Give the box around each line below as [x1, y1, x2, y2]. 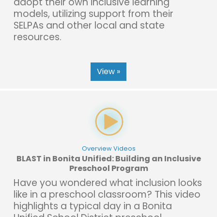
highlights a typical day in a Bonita [14, 199, 172, 213]
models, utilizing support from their [14, 7, 173, 20]
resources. [14, 30, 62, 44]
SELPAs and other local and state [14, 18, 165, 32]
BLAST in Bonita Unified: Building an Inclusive [16, 153, 201, 164]
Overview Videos [81, 144, 136, 153]
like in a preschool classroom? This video [14, 187, 201, 201]
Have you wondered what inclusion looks [14, 176, 202, 189]
